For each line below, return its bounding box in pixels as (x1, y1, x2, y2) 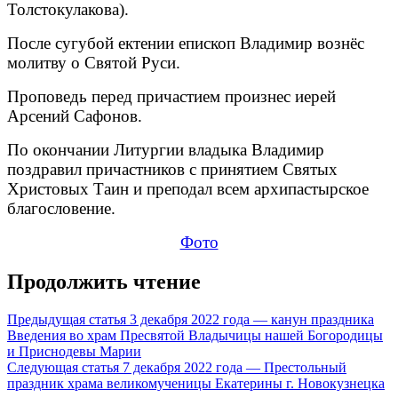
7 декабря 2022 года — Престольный (119, 359, 346, 375)
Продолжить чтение (7, 269, 201, 293)
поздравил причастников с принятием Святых (7, 159, 338, 179)
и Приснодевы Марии (7, 343, 141, 359)
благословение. (7, 198, 115, 218)
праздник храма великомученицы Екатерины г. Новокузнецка (7, 375, 385, 391)
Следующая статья (7, 359, 119, 375)
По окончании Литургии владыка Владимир (7, 139, 324, 159)
